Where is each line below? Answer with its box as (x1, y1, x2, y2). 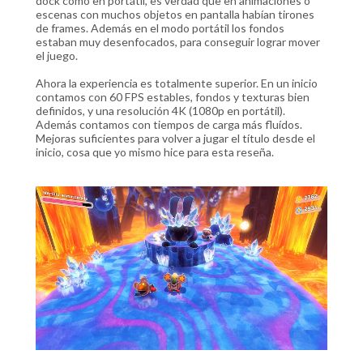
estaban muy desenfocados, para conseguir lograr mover (36, 34, 320, 49)
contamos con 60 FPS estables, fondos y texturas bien (36, 89, 310, 104)
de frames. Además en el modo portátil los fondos (36, 20, 284, 35)
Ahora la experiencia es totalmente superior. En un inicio (36, 75, 318, 90)
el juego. (36, 48, 80, 62)
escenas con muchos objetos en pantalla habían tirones (36, 6, 314, 21)
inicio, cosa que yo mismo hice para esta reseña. (36, 144, 274, 159)
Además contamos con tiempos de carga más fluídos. (36, 117, 302, 131)
